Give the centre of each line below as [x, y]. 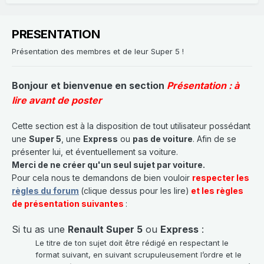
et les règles [216, 190]
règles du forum [45, 190]
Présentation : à [203, 85]
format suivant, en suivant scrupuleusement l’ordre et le [138, 254]
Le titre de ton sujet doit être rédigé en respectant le [132, 242]
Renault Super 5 [105, 229]
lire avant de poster [57, 100]
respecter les [221, 177]
